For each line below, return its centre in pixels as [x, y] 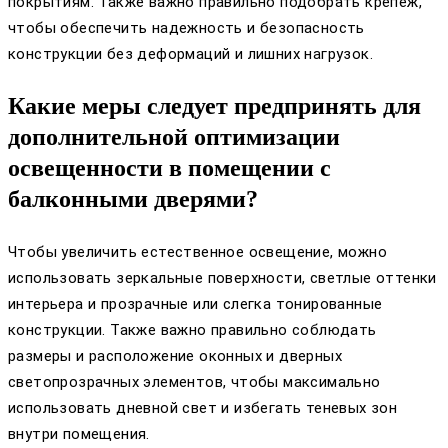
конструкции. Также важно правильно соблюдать [192, 329]
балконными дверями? [133, 198]
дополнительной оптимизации [174, 136]
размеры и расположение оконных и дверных [175, 355]
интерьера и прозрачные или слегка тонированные [195, 303]
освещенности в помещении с [169, 167]
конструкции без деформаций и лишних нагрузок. [190, 53]
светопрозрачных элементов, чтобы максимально [194, 381]
